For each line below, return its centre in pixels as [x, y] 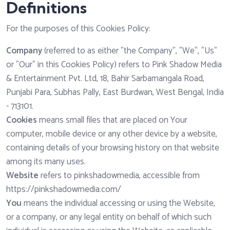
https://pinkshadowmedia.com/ [64, 190]
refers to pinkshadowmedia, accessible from [119, 176]
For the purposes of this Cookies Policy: [78, 29]
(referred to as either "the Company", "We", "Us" [130, 51]
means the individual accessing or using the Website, [118, 204]
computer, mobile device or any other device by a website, [112, 134]
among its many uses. [46, 162]
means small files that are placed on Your [112, 120]
